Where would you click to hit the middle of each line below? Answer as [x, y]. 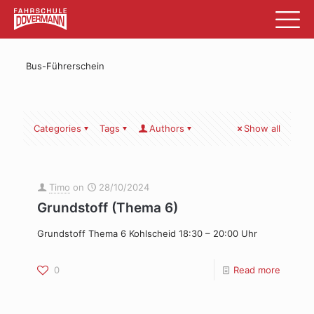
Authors [167, 128]
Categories [57, 128]
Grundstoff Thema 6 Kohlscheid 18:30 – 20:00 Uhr [147, 233]
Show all [262, 128]
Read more [257, 270]
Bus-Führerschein [65, 66]
